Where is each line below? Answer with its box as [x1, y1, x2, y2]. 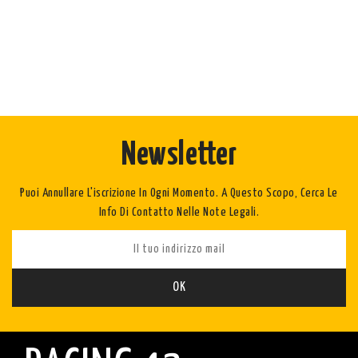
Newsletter [121, 140, 237, 172]
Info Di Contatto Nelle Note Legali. [98, 206, 260, 219]
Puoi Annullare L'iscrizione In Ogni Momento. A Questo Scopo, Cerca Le [20, 187, 338, 200]
